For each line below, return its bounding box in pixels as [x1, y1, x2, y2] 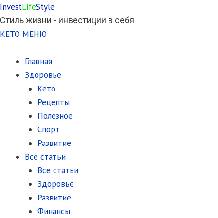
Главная [25, 56, 52, 67]
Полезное [37, 110, 73, 121]
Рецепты [37, 97, 70, 108]
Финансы [37, 206, 70, 217]
